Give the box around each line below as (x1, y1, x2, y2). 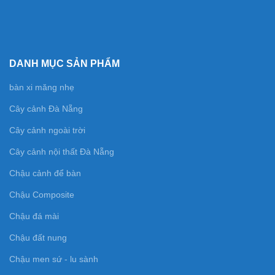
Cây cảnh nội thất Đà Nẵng (9, 147, 114, 157)
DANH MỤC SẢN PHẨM (9, 58, 120, 69)
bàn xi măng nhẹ (9, 82, 74, 92)
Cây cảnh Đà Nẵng (9, 104, 83, 114)
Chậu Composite (9, 190, 74, 199)
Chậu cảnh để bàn (9, 168, 81, 178)
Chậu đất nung (9, 233, 67, 242)
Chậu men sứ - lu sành (9, 254, 98, 264)
